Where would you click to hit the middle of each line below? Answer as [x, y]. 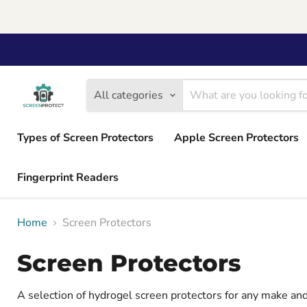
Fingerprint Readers [68, 177]
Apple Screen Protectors [236, 138]
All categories [128, 95]
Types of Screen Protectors [85, 138]
